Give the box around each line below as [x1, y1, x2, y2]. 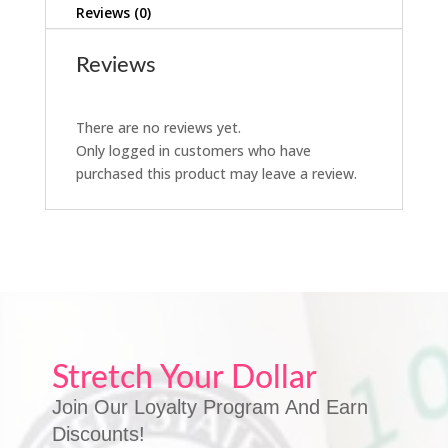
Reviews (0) [75, 3, 151, 23]
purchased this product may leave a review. [75, 164, 357, 184]
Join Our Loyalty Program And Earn [51, 396, 368, 419]
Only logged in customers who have [75, 141, 311, 161]
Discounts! [51, 423, 145, 446]
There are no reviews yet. [75, 118, 241, 138]
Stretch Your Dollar [51, 362, 317, 395]
